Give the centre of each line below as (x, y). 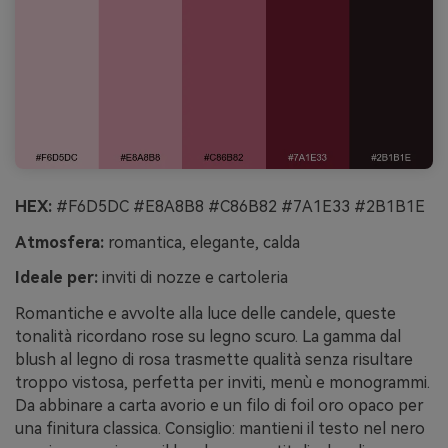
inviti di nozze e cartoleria (193, 278)
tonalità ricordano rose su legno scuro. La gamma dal (208, 337)
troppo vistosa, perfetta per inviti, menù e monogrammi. (222, 383)
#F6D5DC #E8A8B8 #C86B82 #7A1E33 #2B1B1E (238, 206)
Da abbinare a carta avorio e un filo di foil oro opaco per (219, 406)
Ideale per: (56, 278)
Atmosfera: (59, 242)
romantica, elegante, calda (202, 242)
